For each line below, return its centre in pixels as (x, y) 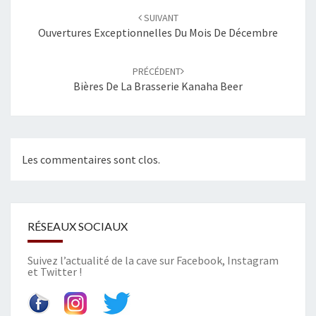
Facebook (199, 261)
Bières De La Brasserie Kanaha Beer (158, 86)
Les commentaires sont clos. (91, 160)
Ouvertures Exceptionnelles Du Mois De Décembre (158, 32)
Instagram (253, 261)
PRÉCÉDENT (156, 71)
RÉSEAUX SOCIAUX (78, 226)
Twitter (59, 272)
